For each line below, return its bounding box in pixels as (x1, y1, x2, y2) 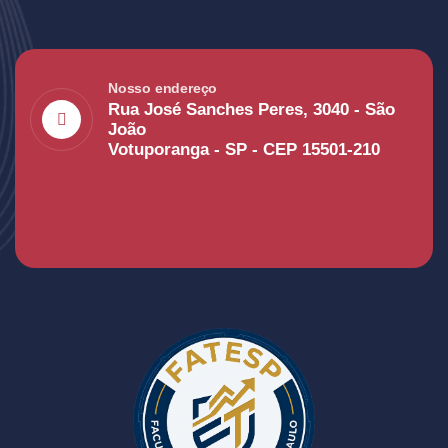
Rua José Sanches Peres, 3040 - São (108, 100, 395, 119)
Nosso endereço (108, 80, 218, 96)
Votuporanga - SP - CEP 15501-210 (108, 140, 380, 159)
